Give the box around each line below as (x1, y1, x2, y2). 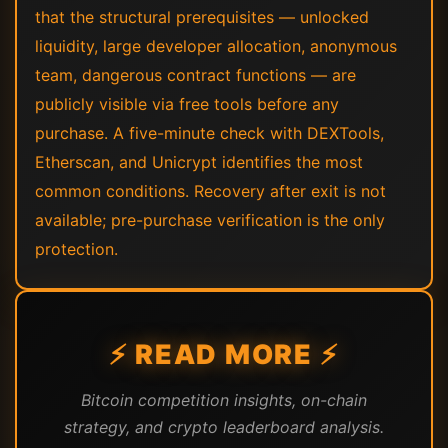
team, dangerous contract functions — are (35, 65, 356, 85)
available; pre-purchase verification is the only (35, 210, 385, 230)
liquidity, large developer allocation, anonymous (35, 36, 397, 56)
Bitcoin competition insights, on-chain (81, 390, 367, 410)
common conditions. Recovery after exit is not (35, 181, 386, 201)
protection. (35, 239, 118, 259)
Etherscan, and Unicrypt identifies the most (35, 152, 363, 172)
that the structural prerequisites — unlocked (35, 7, 369, 27)
